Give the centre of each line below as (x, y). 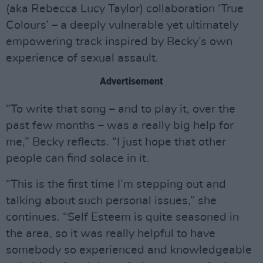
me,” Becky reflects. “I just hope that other (116, 142)
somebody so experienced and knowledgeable (129, 250)
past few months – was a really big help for (120, 125)
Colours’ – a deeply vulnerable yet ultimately (122, 25)
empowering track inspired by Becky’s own (119, 41)
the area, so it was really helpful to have (111, 233)
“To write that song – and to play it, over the (121, 109)
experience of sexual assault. (82, 58)
